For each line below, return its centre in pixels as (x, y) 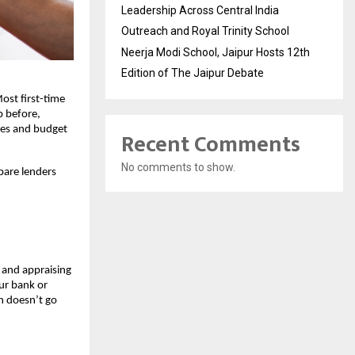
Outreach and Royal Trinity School (205, 31)
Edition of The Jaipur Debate (193, 73)
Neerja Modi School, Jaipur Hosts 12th (216, 52)
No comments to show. (178, 167)
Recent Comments (211, 144)
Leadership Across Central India (200, 10)
